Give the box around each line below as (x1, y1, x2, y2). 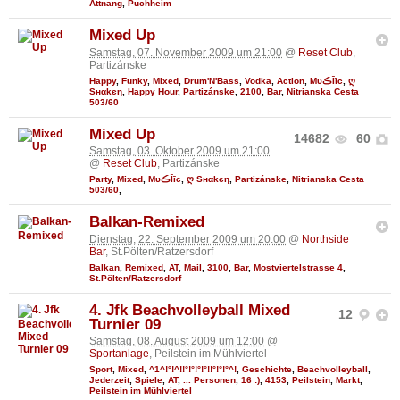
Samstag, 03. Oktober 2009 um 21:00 (89, 145, 270, 158)
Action (277, 75, 304, 86)
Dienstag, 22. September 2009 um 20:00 (89, 232, 286, 246)
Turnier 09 (89, 315, 161, 333)
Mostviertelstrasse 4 (254, 262, 343, 272)
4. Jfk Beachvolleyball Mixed (89, 301, 290, 319)
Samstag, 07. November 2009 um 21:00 (89, 46, 282, 59)
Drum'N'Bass (184, 75, 239, 86)
